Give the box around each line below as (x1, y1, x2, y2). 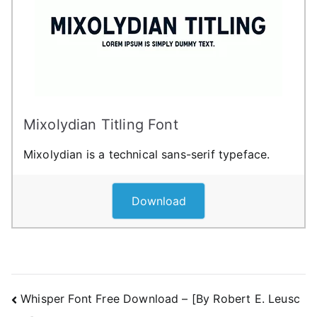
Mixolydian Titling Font (23, 115, 178, 133)
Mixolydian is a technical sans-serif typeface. (23, 146, 270, 161)
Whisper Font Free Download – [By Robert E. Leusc (21, 292, 300, 306)
